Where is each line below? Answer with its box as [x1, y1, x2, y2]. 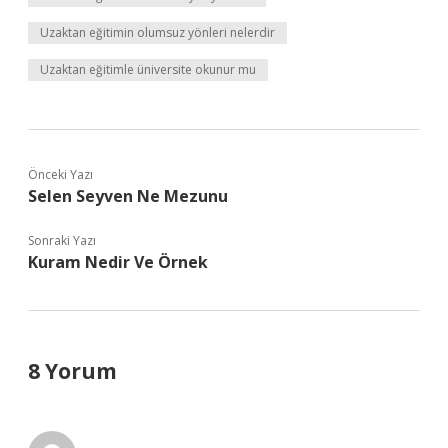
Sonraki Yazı [28, 232, 96, 249]
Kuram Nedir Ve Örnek [28, 251, 208, 273]
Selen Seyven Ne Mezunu [28, 185, 228, 207]
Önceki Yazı [28, 166, 93, 183]
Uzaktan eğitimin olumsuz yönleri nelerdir [40, 24, 275, 41]
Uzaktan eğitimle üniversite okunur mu [40, 61, 256, 78]
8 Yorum [28, 357, 117, 385]
